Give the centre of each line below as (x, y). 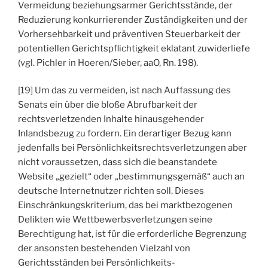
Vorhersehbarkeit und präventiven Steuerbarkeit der (129, 34)
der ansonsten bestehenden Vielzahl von (104, 249)
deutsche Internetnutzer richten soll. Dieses (111, 191)
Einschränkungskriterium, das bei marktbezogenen (125, 205)
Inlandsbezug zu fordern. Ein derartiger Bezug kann (125, 134)
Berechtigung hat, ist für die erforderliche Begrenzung (132, 234)
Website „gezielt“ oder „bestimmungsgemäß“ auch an (131, 177)
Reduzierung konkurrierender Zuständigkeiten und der (133, 19)
